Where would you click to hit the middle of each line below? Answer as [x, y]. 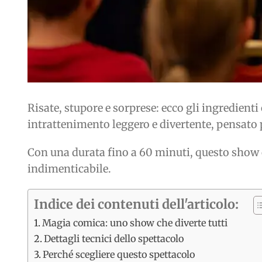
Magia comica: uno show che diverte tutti [135, 223]
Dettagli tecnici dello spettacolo [114, 239]
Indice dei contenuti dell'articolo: [136, 205]
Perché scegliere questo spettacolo [119, 255]
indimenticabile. [69, 169]
